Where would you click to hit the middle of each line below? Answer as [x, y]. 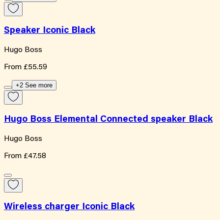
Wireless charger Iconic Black [69, 207]
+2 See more [34, 85]
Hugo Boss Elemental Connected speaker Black [108, 119]
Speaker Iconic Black [50, 31]
